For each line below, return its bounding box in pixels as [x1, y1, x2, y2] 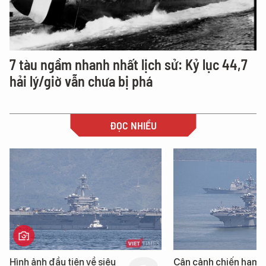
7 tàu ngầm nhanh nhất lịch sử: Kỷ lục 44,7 [9, 56, 248, 73]
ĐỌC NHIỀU [109, 119, 157, 132]
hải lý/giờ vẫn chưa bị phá [9, 72, 153, 90]
